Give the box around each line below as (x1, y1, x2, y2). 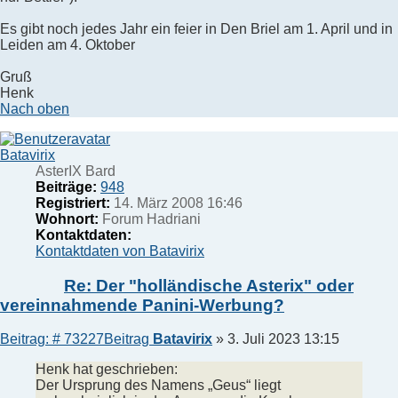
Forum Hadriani (99, 211, 201, 227)
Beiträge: (36, 179, 97, 195)
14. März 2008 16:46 (110, 195, 243, 211)
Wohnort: (36, 211, 99, 227)
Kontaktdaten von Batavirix (36, 243, 204, 259)
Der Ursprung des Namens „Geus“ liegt (36, 378, 281, 394)
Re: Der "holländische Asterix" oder (64, 275, 354, 295)
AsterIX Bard (36, 163, 115, 179)
